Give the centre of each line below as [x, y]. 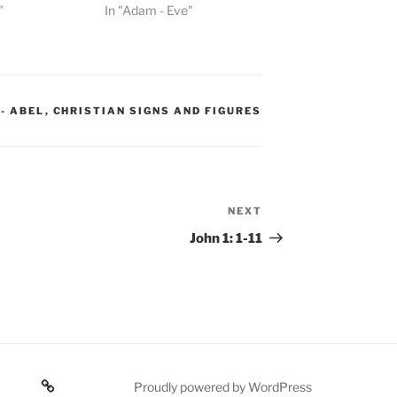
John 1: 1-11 [226, 239]
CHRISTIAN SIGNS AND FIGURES [157, 111]
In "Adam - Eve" [149, 11]
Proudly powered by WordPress [222, 387]
